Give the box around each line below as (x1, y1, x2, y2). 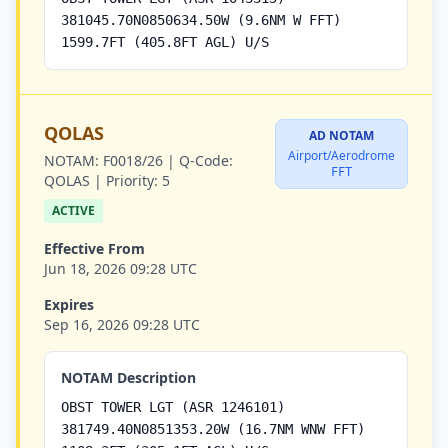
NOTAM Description (61, 368, 196, 387)
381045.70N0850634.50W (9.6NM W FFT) (61, 12, 341, 28)
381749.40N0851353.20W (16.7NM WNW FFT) (61, 421, 365, 437)
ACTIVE (52, 202, 95, 219)
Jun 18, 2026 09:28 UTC (44, 259, 197, 278)
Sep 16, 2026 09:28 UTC (44, 315, 200, 334)
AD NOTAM (309, 127, 374, 144)
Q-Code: (179, 151, 233, 170)
